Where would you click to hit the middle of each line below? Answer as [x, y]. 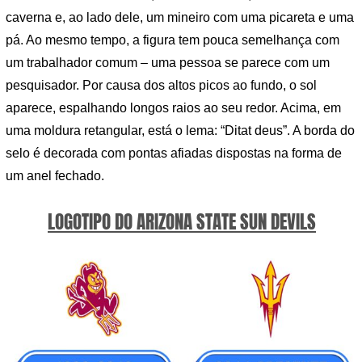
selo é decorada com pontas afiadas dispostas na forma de [174, 154]
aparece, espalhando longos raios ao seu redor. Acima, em [173, 108]
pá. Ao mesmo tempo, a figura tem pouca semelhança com [173, 40]
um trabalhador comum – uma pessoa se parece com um [168, 63]
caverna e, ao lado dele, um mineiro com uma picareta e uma [180, 18]
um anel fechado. [55, 176]
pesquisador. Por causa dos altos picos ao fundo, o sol [161, 86]
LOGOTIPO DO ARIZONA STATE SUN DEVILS [182, 221]
